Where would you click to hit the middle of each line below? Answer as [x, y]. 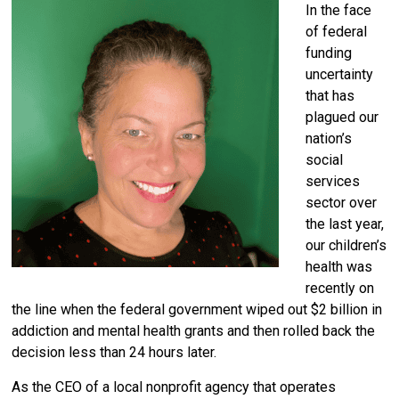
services [333, 182]
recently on [340, 289]
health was [339, 267]
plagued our [342, 118]
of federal [337, 32]
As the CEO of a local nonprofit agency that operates [174, 387]
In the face [339, 11]
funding [329, 53]
